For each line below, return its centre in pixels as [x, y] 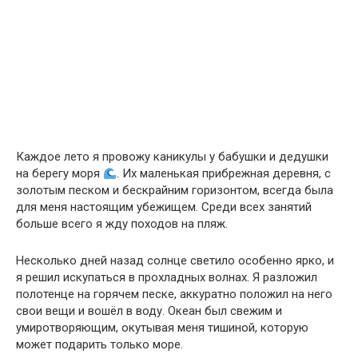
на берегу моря [60, 174]
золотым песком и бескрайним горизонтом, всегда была [175, 191]
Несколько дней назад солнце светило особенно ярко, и [175, 261]
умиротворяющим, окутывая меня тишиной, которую [162, 328]
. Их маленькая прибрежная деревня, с [224, 174]
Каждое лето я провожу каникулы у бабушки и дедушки [172, 157]
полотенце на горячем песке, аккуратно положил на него [174, 294]
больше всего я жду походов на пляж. [122, 224]
